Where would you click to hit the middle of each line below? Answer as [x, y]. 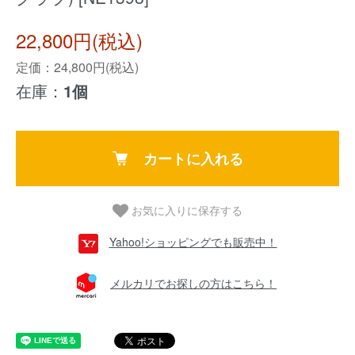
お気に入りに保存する [187, 210]
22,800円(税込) [79, 40]
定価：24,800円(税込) [77, 67]
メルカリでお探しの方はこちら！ [193, 283]
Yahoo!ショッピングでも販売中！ [193, 241]
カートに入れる [193, 158]
